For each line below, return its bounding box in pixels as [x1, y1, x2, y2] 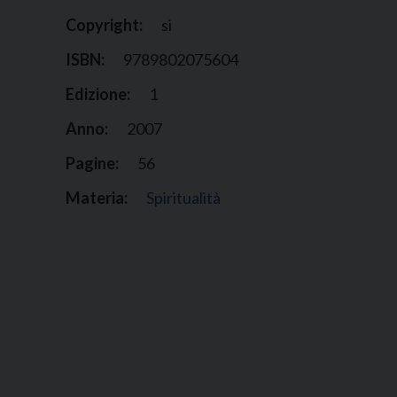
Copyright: [65, 15, 143, 35]
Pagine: [65, 153, 119, 174]
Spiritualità [145, 188, 221, 208]
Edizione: [65, 84, 130, 105]
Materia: [65, 188, 128, 208]
